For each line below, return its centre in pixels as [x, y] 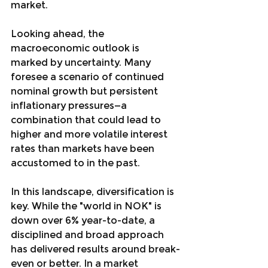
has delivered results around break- [95, 249]
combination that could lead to [87, 120]
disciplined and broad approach [89, 235]
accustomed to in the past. [75, 163]
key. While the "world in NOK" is [87, 206]
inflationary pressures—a [70, 106]
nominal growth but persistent [86, 91]
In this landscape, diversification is [94, 192]
